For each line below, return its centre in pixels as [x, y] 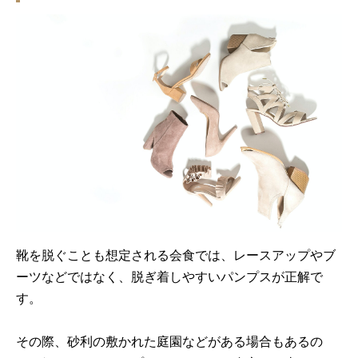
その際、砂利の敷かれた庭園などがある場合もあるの [169, 340]
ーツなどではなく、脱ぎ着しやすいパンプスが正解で [169, 276]
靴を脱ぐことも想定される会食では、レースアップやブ [176, 254]
